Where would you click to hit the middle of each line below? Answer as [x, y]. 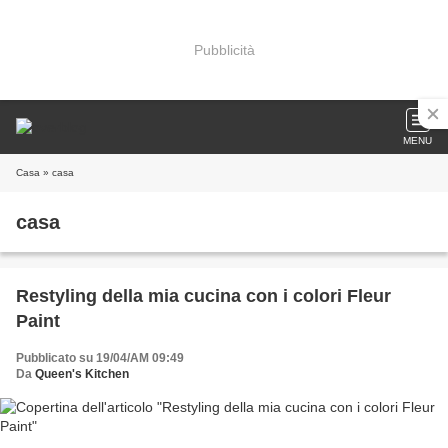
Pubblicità [224, 49]
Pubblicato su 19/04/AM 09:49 [100, 358]
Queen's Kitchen [82, 374]
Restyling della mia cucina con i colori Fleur [203, 296]
